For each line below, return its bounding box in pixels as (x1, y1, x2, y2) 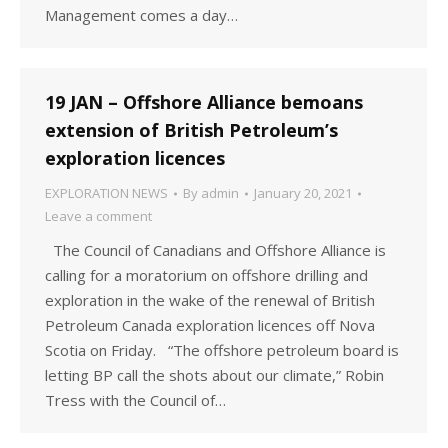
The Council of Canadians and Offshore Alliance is (45, 240, 386, 260)
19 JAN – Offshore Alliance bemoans (45, 90, 363, 114)
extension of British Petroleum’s (45, 118, 338, 142)
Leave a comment (45, 207, 152, 225)
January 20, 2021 (254, 184, 352, 202)
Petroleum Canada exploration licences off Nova (45, 315, 375, 335)
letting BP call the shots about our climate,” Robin (45, 365, 384, 385)
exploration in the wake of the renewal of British (45, 290, 375, 310)
